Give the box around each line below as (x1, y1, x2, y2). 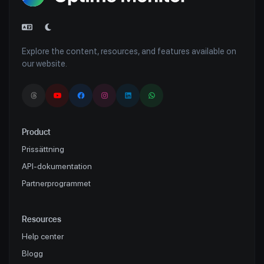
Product (22, 127, 51, 137)
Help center (22, 231, 64, 241)
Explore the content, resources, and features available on (22, 45, 236, 56)
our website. (22, 58, 67, 68)
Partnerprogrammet (22, 178, 91, 188)
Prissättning (22, 144, 64, 154)
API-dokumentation (22, 161, 92, 171)
